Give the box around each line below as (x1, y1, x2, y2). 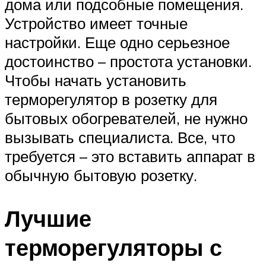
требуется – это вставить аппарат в (5, 147, 255, 166)
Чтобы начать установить (5, 71, 186, 90)
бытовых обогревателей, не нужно (5, 109, 248, 128)
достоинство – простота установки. (5, 52, 252, 71)
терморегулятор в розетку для (5, 90, 217, 109)
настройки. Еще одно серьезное (5, 33, 230, 52)
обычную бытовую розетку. (5, 166, 197, 185)
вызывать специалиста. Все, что (5, 128, 235, 147)
